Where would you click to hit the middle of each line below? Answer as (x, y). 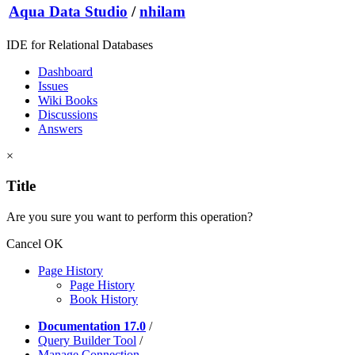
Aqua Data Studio (68, 12)
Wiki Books (68, 100)
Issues (53, 86)
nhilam (162, 12)
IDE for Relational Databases (80, 44)
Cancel (24, 243)
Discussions (68, 114)
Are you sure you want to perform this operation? (130, 216)
